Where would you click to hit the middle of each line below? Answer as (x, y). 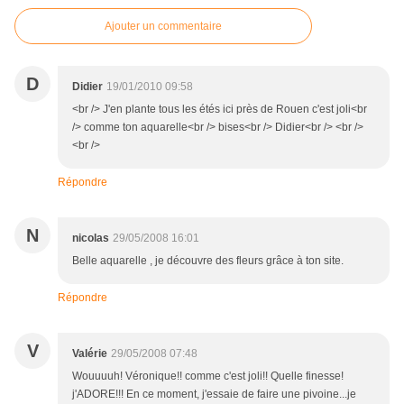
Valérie (90, 354)
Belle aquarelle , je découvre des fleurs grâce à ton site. (208, 261)
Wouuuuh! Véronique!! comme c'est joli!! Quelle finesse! (208, 376)
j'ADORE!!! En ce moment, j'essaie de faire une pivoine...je (214, 395)
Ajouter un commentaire (163, 27)
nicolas (91, 239)
